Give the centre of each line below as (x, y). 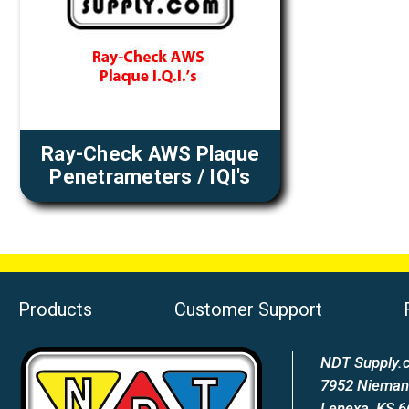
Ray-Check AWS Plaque (151, 154)
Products (56, 309)
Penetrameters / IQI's (150, 177)
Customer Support (248, 309)
